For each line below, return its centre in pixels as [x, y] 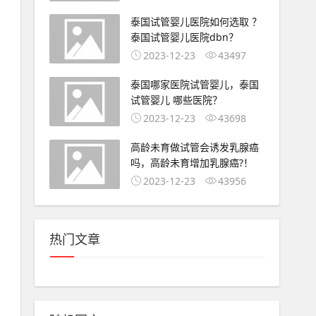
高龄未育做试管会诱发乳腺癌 [194, 147]
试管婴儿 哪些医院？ [176, 100]
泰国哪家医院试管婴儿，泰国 [194, 85]
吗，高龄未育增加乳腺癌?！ [192, 162]
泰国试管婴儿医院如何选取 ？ [196, 22]
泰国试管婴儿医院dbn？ [184, 37]
